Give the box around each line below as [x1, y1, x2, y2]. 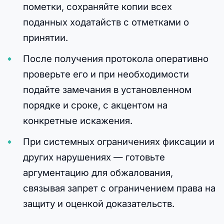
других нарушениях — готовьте [22, 151, 165, 163]
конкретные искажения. [22, 115, 132, 126]
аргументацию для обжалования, [22, 167, 173, 178]
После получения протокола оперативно [22, 53, 208, 64]
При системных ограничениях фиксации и [22, 136, 214, 147]
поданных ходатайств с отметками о [22, 16, 189, 28]
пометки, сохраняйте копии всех [22, 1, 172, 12]
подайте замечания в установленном [22, 84, 191, 95]
